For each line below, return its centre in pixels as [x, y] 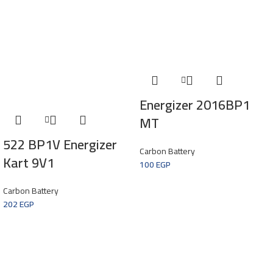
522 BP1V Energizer [60, 144]
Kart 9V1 [29, 162]
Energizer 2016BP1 [195, 105]
